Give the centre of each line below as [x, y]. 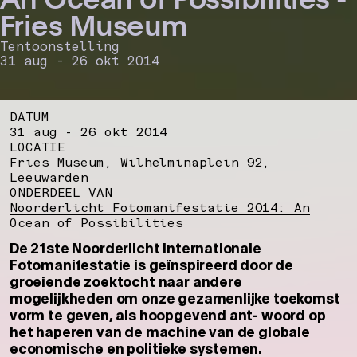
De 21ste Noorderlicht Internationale [135, 247]
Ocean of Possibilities [97, 222]
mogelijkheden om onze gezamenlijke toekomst [175, 298]
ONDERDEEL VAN [61, 192]
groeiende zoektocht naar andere [126, 281]
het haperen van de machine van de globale [160, 331]
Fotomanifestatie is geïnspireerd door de [152, 264]
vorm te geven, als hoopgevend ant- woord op [168, 314]
